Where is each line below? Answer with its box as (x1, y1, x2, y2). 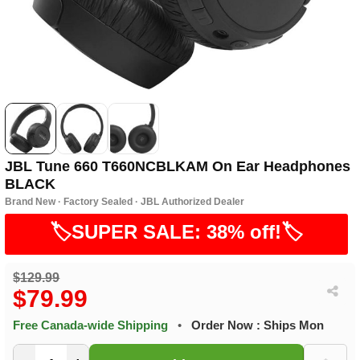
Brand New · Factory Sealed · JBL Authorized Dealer (5, 196, 245, 208)
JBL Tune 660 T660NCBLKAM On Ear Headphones (5, 158, 351, 175)
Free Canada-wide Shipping (13, 318, 172, 333)
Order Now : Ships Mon (191, 318, 325, 333)
